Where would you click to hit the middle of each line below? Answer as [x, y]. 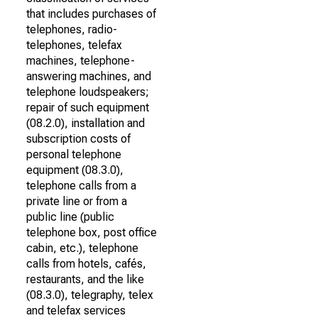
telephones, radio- [72, 29]
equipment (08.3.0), [75, 170]
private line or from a [77, 201]
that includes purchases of [91, 14]
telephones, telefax [74, 45]
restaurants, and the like [85, 279]
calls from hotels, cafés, [86, 264]
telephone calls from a [81, 186]
